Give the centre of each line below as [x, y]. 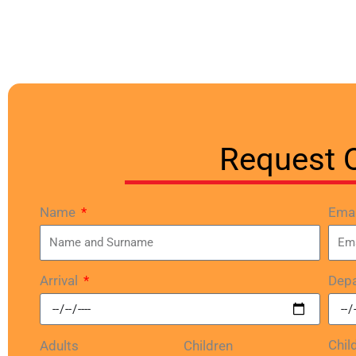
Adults [59, 345]
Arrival [60, 281]
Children [209, 345]
